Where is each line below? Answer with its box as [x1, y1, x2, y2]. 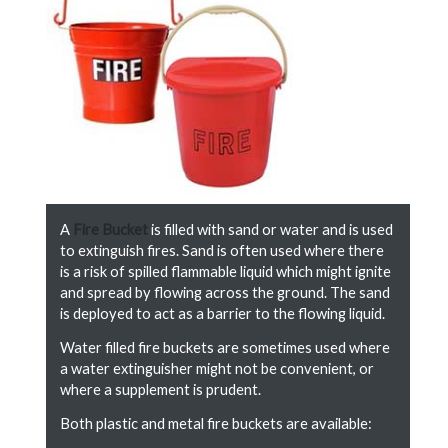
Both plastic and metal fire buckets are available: [60, 414, 376, 432]
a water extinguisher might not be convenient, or [60, 359, 375, 377]
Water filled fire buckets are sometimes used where [60, 338, 391, 356]
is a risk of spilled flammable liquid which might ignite [60, 262, 392, 280]
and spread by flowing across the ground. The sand [60, 283, 391, 301]
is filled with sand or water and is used [148, 220, 394, 238]
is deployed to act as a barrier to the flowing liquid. [60, 304, 386, 322]
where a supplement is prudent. [60, 380, 262, 398]
